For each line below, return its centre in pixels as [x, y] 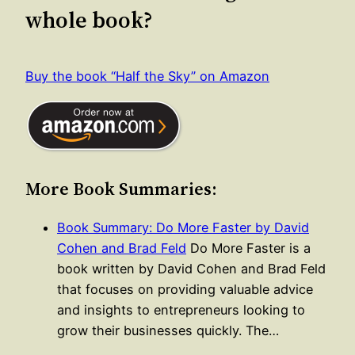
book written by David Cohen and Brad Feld [191, 269]
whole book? [89, 20]
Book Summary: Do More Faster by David [183, 228]
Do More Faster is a [248, 248]
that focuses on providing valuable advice [185, 290]
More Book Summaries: [121, 188]
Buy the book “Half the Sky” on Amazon [147, 76]
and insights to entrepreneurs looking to [181, 310]
